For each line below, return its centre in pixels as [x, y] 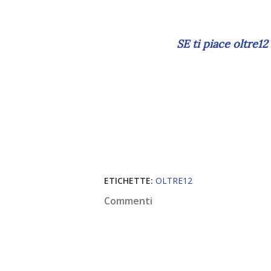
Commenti [128, 201]
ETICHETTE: [129, 181]
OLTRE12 [174, 181]
